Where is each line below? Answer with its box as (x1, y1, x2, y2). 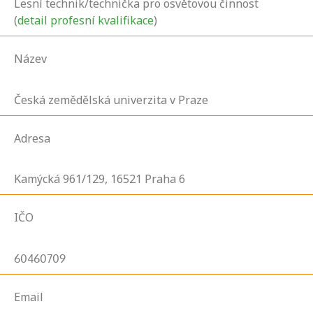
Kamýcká (14, 171, 60, 187)
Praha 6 (145, 171, 185, 187)
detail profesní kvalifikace (17, 13, 154, 29)
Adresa (14, 130, 50, 146)
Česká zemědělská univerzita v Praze (14, 92, 208, 108)
